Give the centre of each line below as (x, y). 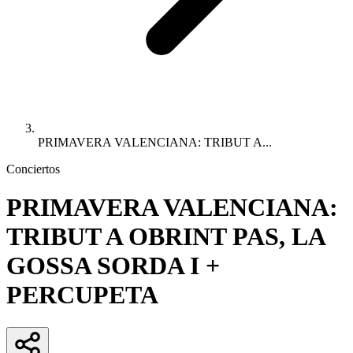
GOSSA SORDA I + (113, 266)
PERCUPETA (82, 295)
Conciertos (33, 169)
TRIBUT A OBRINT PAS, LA (165, 237)
